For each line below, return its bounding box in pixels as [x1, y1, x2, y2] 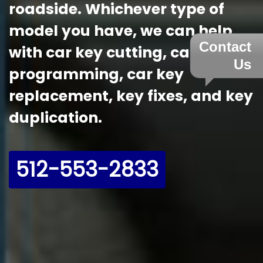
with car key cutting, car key [9, 42, 227, 63]
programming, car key [9, 64, 184, 85]
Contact [199, 39, 251, 55]
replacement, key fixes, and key [9, 86, 253, 107]
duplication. [9, 107, 102, 129]
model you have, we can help [9, 21, 232, 42]
